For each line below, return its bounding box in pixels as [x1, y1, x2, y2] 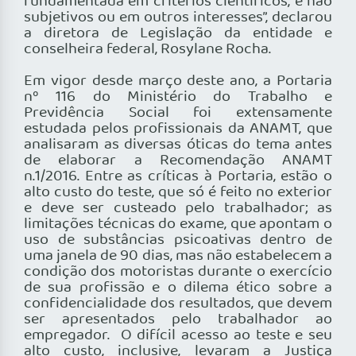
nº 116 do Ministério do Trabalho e [24, 85, 332, 110]
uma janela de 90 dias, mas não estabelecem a [24, 244, 332, 269]
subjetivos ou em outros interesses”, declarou [24, 6, 332, 30]
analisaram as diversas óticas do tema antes [24, 133, 332, 157]
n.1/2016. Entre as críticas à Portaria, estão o [24, 164, 332, 189]
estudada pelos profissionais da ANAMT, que [24, 117, 332, 141]
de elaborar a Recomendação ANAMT [24, 149, 332, 173]
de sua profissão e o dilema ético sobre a [24, 276, 332, 300]
